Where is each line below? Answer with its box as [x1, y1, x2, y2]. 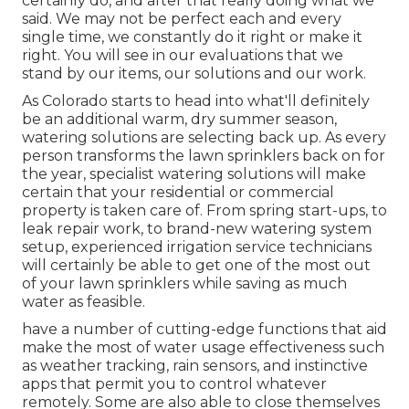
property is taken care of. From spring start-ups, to [22, 202, 387, 220]
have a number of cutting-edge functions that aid [22, 320, 387, 339]
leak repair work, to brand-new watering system [22, 220, 372, 238]
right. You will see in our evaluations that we [22, 47, 343, 65]
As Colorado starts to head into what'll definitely [22, 92, 370, 110]
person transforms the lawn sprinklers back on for [22, 147, 385, 165]
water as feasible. [22, 293, 145, 311]
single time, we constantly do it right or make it [22, 28, 362, 47]
